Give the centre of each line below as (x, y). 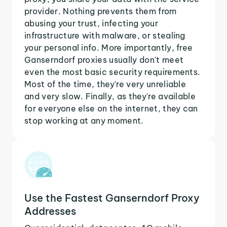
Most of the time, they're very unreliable (105, 84)
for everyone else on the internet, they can (111, 108)
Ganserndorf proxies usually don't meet (104, 60)
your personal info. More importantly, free (109, 47)
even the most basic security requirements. (112, 72)
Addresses (50, 211)
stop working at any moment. (84, 120)
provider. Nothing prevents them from (101, 11)
